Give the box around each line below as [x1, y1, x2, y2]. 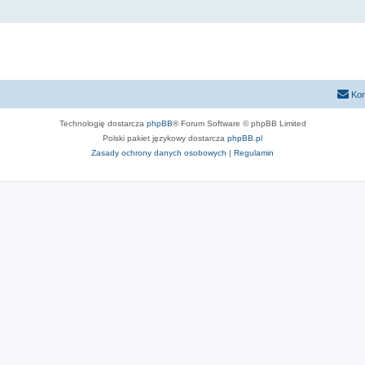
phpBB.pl [227, 133, 262, 143]
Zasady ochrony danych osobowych [91, 147, 226, 157]
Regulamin [234, 147, 274, 157]
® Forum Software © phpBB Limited [172, 118, 306, 128]
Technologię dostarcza [59, 118, 147, 128]
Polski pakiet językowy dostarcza [103, 133, 227, 143]
